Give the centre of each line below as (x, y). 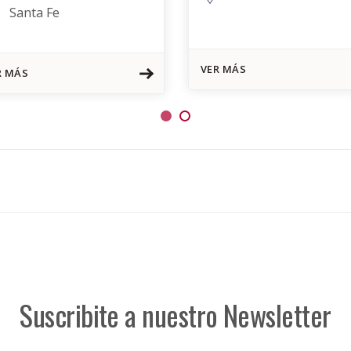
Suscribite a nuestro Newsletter (175, 315)
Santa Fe (34, 13)
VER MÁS (223, 69)
